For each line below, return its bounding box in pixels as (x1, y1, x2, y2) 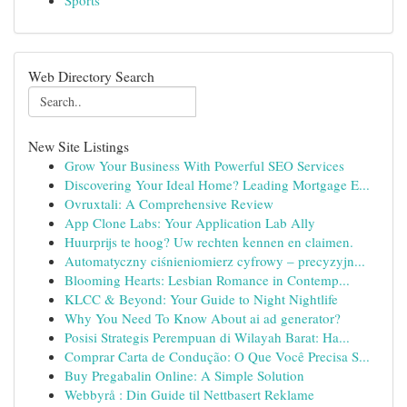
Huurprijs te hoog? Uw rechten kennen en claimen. (65, 233, 353, 251)
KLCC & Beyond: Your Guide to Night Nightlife (65, 290, 338, 308)
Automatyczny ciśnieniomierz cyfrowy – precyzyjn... (65, 252, 365, 270)
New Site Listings (28, 136, 129, 155)
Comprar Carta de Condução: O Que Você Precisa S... (65, 347, 370, 365)
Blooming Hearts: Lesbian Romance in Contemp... (65, 271, 350, 289)
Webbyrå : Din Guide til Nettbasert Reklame (65, 385, 314, 403)
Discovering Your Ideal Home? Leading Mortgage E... (65, 175, 370, 194)
